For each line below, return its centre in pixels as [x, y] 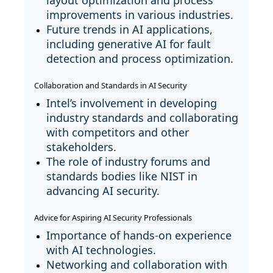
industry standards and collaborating [142, 118]
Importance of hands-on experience [139, 236]
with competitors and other [118, 133]
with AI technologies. [101, 250]
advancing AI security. [103, 191]
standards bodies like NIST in [122, 176]
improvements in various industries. [140, 15]
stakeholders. [81, 147]
